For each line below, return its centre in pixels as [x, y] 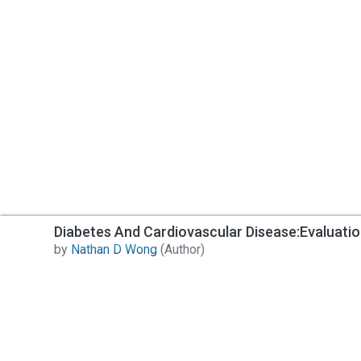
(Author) [181, 249]
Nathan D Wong [114, 249]
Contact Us [86, 328]
